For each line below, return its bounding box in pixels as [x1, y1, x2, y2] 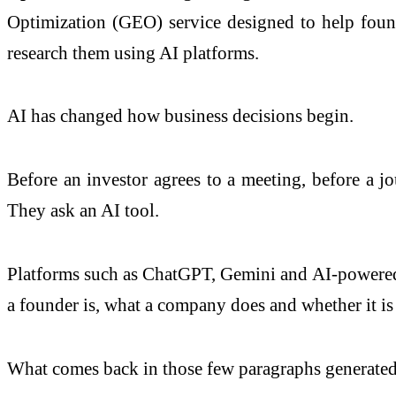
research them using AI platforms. [7, 42, 259, 63]
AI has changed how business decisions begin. [7, 105, 354, 126]
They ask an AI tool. [7, 200, 159, 221]
